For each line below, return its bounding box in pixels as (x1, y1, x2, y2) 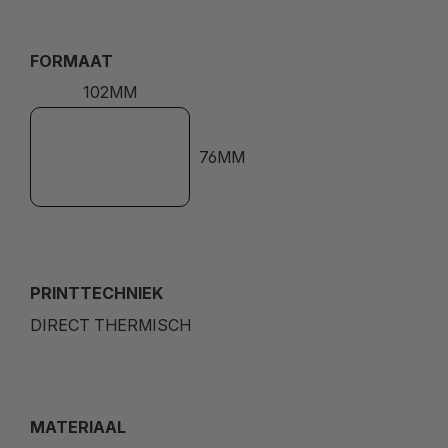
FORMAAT (30, 50, 113, 71)
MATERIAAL (30, 416, 126, 437)
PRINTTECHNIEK (30, 282, 163, 303)
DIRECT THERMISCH (30, 314, 191, 335)
